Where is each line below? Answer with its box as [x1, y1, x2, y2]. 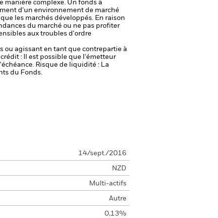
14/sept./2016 [78, 150, 127, 157]
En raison [95, 15, 125, 21]
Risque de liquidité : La [36, 61, 109, 68]
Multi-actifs [89, 180, 127, 187]
